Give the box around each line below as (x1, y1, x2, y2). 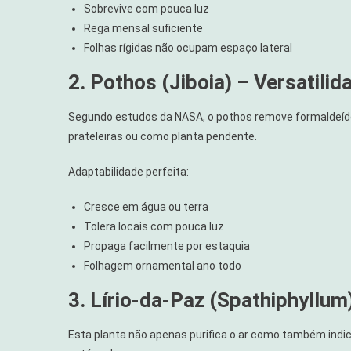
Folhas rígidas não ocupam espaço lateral (84, 41, 292, 54)
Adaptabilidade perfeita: (68, 165, 189, 178)
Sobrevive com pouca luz (84, 2, 209, 15)
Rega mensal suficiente (84, 21, 203, 34)
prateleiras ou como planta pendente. (68, 129, 257, 143)
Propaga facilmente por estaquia (84, 239, 250, 252)
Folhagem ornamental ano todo (84, 259, 241, 272)
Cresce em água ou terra (84, 200, 208, 213)
